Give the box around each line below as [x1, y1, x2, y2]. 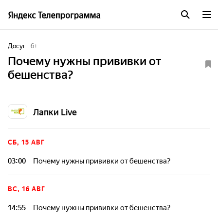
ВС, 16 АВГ [8, 185, 45, 193]
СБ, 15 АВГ [8, 139, 45, 146]
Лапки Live [33, 107, 77, 117]
